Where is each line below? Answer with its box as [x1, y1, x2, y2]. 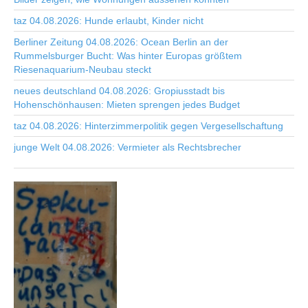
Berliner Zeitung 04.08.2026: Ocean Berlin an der [14, 36, 228, 47]
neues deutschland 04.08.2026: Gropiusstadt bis [14, 85, 225, 96]
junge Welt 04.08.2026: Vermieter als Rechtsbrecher [14, 142, 241, 153]
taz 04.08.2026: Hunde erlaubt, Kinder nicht [14, 15, 203, 26]
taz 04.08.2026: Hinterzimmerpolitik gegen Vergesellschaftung [14, 120, 283, 131]
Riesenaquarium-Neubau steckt [14, 64, 151, 75]
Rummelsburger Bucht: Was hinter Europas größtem [14, 50, 242, 61]
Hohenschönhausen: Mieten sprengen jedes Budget [14, 99, 240, 110]
